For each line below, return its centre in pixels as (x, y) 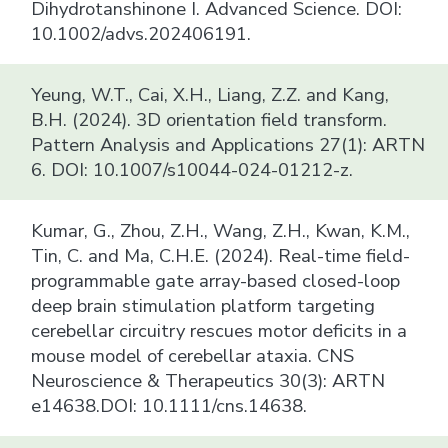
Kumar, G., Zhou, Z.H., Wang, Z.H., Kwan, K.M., (221, 230)
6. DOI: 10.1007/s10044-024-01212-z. (192, 169)
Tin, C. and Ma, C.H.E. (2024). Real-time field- (221, 255)
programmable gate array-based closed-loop (216, 280)
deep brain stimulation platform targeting (203, 305)
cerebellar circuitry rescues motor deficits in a (219, 330)
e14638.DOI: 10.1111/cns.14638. (169, 405)
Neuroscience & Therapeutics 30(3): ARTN (208, 380)
